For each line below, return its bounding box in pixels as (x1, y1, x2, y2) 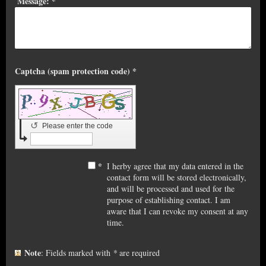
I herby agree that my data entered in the (107, 160, 244, 172)
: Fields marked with (46, 246, 113, 258)
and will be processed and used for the (107, 182, 235, 194)
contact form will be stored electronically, (107, 171, 247, 183)
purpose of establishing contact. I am (107, 194, 231, 205)
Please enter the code (42, 121, 115, 130)
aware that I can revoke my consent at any (107, 205, 249, 217)
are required (117, 246, 160, 258)
